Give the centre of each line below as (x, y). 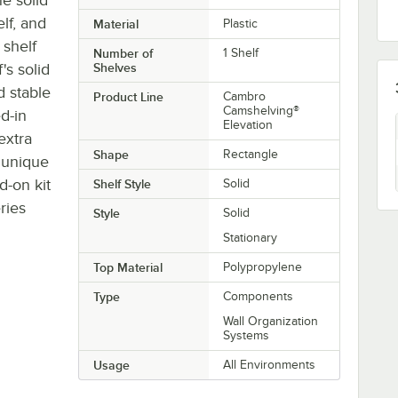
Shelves (115, 67)
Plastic (241, 23)
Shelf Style (122, 183)
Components (259, 296)
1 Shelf (241, 52)
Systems (247, 335)
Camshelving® (262, 110)
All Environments (270, 364)
